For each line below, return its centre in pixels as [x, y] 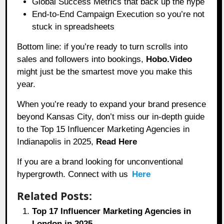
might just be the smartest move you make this [105, 71]
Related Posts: [55, 195]
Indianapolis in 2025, [57, 141]
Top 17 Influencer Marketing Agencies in [112, 211]
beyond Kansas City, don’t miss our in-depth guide [111, 116]
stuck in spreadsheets [73, 26]
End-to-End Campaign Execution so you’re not [118, 14]
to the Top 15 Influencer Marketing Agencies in [103, 129]
